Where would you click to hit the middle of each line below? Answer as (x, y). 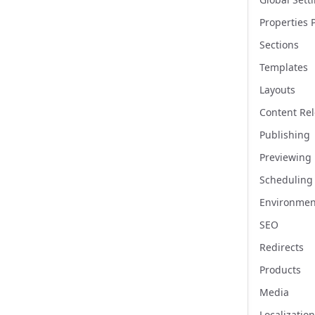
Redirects (282, 247)
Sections (279, 45)
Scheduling (286, 180)
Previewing (285, 157)
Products (280, 270)
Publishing (285, 135)
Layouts (277, 90)
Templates (284, 67)
